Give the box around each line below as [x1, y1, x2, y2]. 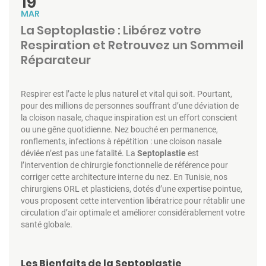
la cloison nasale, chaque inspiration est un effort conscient [21, 112, 237, 122]
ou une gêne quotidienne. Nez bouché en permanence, [21, 124, 218, 134]
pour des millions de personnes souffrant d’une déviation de [21, 100, 239, 110]
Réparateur [21, 51, 91, 68]
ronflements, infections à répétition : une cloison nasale [21, 136, 221, 146]
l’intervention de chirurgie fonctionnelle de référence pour [21, 160, 228, 170]
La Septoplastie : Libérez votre [21, 21, 201, 39]
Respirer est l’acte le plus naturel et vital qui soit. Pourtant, [21, 88, 232, 99]
